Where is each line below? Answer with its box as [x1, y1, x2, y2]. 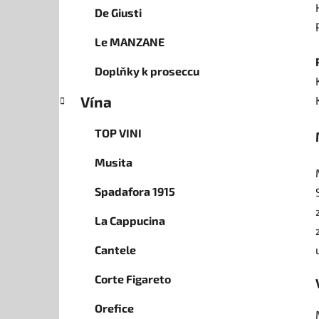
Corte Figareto [95, 272, 171, 286]
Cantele [95, 243, 136, 257]
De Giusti [95, 6, 142, 20]
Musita [95, 155, 132, 169]
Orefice [95, 301, 134, 315]
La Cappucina [95, 214, 165, 228]
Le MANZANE [95, 35, 164, 49]
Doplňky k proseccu [95, 64, 199, 78]
